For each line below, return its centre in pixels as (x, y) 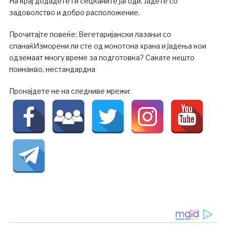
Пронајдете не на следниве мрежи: (70, 91)
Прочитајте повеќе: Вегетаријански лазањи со (90, 34)
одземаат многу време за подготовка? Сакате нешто (102, 58)
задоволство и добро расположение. (74, 13)
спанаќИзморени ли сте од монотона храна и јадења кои (107, 46)
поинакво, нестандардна (52, 69)
